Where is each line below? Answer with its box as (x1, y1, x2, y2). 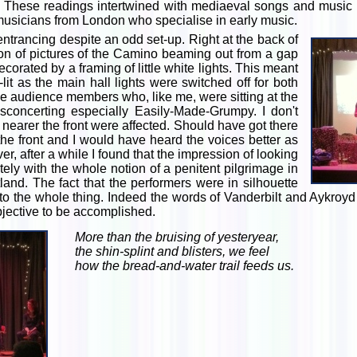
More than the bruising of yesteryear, (75, 230, 279, 244)
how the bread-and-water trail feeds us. (75, 259, 294, 273)
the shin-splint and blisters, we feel (75, 245, 269, 258)
